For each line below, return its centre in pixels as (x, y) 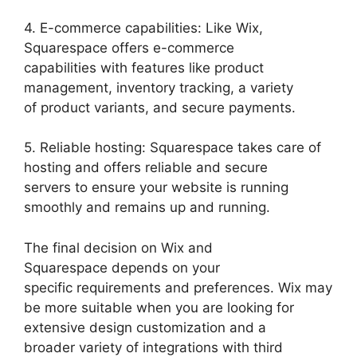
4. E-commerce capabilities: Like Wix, (143, 27)
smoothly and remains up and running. (147, 208)
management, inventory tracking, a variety (159, 87)
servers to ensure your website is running (156, 188)
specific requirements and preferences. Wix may (178, 287)
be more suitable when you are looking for (159, 307)
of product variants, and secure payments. (160, 107)
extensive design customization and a (145, 327)
